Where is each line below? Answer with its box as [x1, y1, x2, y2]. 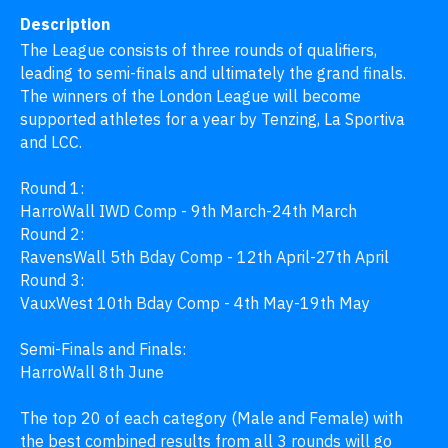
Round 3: [20, 270, 84, 290]
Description [20, 14, 110, 34]
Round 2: [20, 224, 84, 244]
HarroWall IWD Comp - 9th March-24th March [20, 201, 357, 221]
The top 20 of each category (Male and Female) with [20, 408, 403, 428]
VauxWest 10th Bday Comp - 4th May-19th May [20, 293, 370, 313]
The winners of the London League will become [20, 86, 361, 106]
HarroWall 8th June [20, 362, 164, 382]
